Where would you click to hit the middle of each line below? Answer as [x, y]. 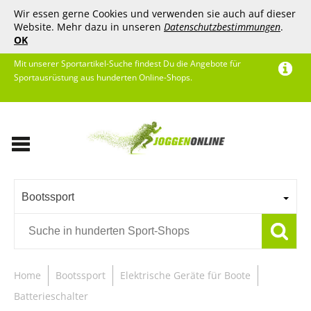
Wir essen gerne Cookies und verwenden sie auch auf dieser [155, 14]
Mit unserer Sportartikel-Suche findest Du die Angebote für [127, 64]
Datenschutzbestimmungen [222, 27]
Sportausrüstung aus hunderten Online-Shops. [103, 77]
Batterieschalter [51, 296]
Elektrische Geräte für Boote [185, 275]
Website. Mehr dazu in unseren [89, 27]
